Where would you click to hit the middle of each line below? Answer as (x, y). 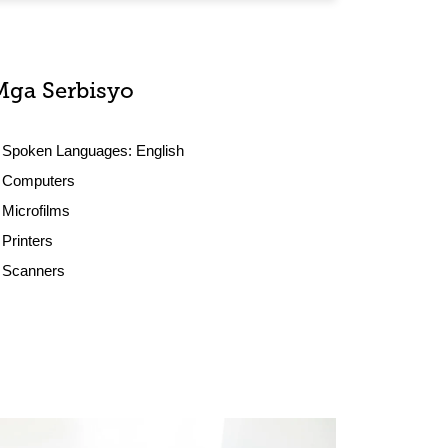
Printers (28, 240)
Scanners (34, 270)
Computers (39, 180)
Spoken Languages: (69, 150)
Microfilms (36, 210)
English (160, 150)
